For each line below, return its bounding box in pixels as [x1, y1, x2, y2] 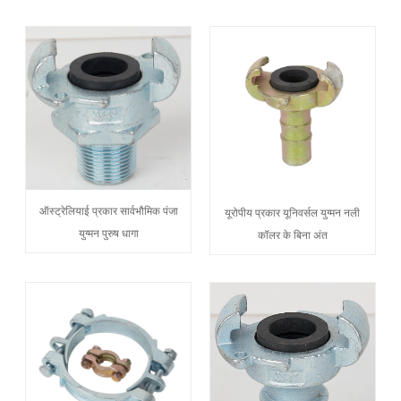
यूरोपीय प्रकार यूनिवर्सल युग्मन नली [225, 204, 361, 220]
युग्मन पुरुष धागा [78, 225, 139, 241]
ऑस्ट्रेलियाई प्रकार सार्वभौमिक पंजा [38, 202, 178, 218]
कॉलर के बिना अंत [257, 226, 328, 243]
